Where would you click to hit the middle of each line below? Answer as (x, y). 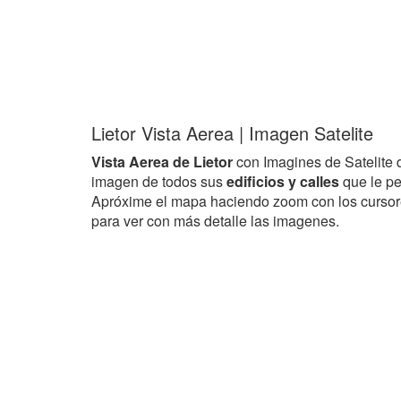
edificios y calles (285, 181)
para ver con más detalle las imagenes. (215, 221)
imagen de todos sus (159, 181)
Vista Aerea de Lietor (162, 162)
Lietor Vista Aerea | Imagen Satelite (232, 133)
